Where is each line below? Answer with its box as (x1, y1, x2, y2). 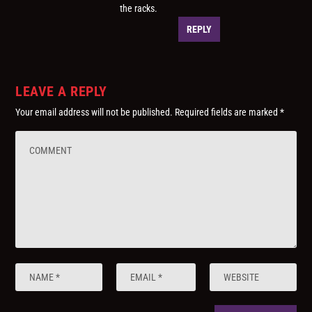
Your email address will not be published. (15, 107, 173, 118)
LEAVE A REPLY (15, 83, 107, 100)
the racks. (120, 3, 158, 15)
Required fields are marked (175, 107, 281, 118)
